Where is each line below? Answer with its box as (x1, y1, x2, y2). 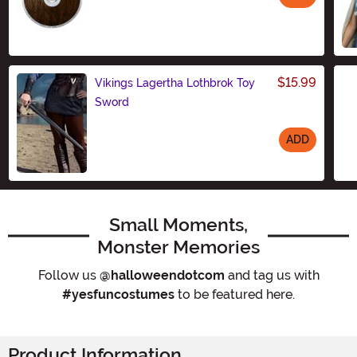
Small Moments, (109, 213, 248, 236)
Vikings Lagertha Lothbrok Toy (95, 76, 255, 89)
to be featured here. (175, 286, 295, 302)
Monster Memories (97, 235, 260, 258)
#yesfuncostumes (62, 286, 175, 302)
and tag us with (224, 267, 320, 283)
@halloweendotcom (99, 267, 225, 283)
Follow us (37, 267, 100, 283)
